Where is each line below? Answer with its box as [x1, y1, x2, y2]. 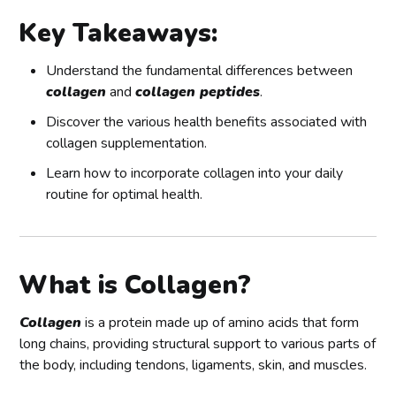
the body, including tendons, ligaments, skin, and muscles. [19, 354, 368, 375]
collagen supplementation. [46, 133, 208, 153]
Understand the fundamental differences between [46, 60, 354, 80]
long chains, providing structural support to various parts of [19, 333, 377, 354]
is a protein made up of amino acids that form [81, 312, 360, 332]
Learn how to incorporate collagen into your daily [46, 163, 344, 183]
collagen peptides [135, 81, 261, 102]
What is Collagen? [19, 267, 252, 302]
